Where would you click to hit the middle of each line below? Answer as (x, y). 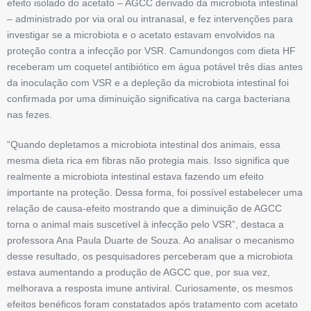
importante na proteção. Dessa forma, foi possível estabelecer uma (155, 193)
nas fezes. (30, 115)
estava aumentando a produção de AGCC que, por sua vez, (138, 272)
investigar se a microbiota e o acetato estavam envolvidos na (141, 35)
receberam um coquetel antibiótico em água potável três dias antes (155, 67)
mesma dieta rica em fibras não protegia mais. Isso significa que (148, 161)
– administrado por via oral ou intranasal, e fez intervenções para (150, 19)
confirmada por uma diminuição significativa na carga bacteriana (149, 99)
